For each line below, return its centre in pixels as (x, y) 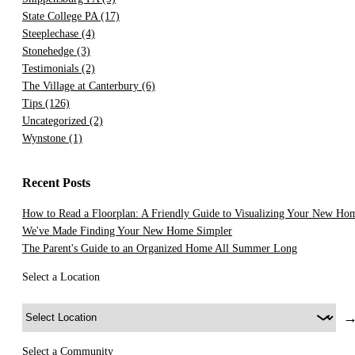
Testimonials (52, 68)
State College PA (61, 16)
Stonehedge (50, 51)
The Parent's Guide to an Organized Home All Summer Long (160, 248)
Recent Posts (56, 182)
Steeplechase (52, 33)
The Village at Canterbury (82, 86)
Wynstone (46, 138)
